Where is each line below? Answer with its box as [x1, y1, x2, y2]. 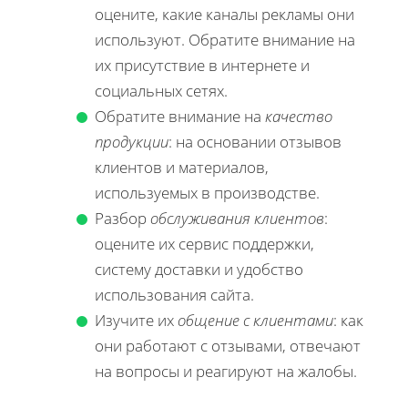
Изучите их [95, 309, 178, 331]
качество [265, 105, 332, 127]
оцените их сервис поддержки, [95, 232, 314, 254]
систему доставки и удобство [95, 258, 303, 280]
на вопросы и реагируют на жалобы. [95, 360, 357, 382]
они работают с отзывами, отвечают [95, 334, 361, 356]
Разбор [95, 207, 150, 229]
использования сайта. [95, 283, 254, 305]
